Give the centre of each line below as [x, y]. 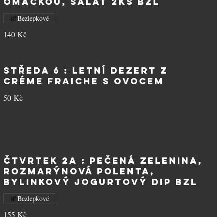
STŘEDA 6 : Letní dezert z [85, 70]
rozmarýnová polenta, [79, 171]
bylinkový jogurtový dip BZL [100, 182]
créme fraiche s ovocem [84, 81]
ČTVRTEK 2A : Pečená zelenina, [103, 161]
